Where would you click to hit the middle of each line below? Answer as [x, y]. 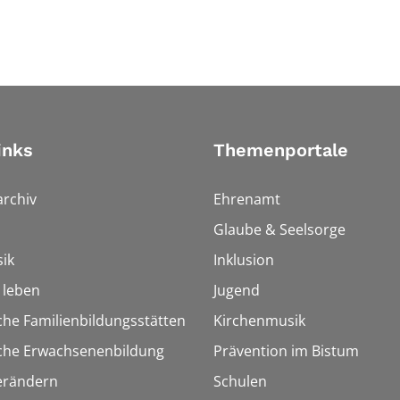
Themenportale [281, 150]
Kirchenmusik [259, 320]
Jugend [237, 290]
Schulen [240, 381]
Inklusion [244, 259]
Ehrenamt [247, 199]
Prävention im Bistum [286, 350]
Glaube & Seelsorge [279, 229]
